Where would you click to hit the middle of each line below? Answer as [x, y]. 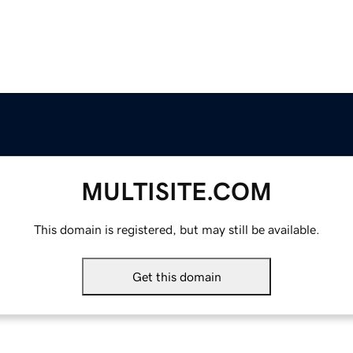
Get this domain [176, 277]
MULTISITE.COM [176, 192]
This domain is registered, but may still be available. [176, 230]
